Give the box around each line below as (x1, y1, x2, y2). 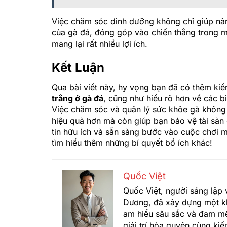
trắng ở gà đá (52, 93, 103, 103)
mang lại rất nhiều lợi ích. (52, 38, 147, 49)
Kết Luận (52, 60, 104, 75)
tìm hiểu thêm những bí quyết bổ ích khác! (52, 137, 212, 148)
